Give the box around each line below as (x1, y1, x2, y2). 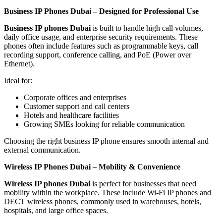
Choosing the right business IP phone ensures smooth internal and (4, 137, 209, 146)
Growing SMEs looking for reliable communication (24, 120, 185, 129)
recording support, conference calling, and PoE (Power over (4, 51, 191, 59)
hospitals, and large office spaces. (4, 206, 108, 215)
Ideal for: (4, 76, 32, 85)
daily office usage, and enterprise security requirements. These (4, 33, 198, 42)
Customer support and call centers (24, 102, 129, 111)
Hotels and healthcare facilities (24, 111, 119, 120)
